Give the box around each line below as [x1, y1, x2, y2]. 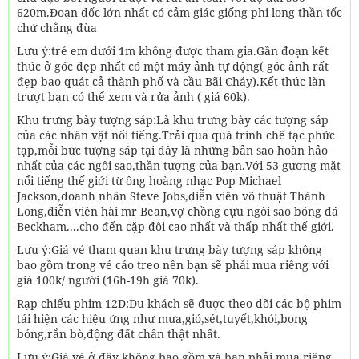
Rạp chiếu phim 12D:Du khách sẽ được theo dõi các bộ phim [17, 296, 341, 311]
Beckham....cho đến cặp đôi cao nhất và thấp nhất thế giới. [17, 219, 334, 234]
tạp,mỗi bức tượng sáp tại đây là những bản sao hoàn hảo [17, 143, 328, 158]
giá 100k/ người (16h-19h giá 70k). [17, 272, 199, 288]
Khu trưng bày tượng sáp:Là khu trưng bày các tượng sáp [17, 112, 329, 127]
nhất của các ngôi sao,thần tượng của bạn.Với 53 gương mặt [17, 158, 341, 173]
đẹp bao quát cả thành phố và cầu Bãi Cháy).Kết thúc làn [17, 74, 325, 89]
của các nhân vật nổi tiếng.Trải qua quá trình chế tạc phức [17, 127, 335, 143]
